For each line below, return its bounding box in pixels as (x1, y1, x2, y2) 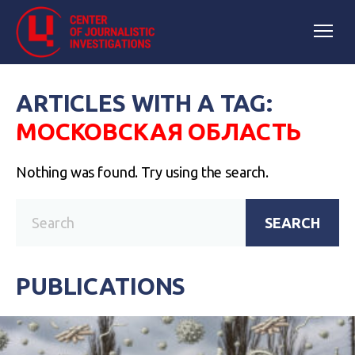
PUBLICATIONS (16, 273, 186, 300)
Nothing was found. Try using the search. (16, 164, 269, 180)
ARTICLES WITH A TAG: (16, 90, 273, 116)
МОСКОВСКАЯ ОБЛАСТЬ (16, 118, 302, 145)
